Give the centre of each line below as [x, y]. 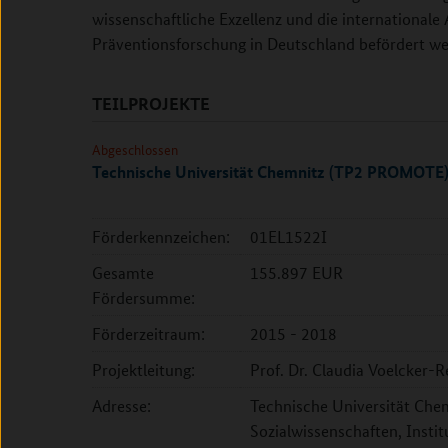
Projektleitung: [143, 369]
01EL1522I [288, 236]
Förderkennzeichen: [161, 236]
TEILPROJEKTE [151, 103]
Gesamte [123, 272]
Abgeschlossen [135, 149]
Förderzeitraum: [148, 333]
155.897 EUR [296, 272]
